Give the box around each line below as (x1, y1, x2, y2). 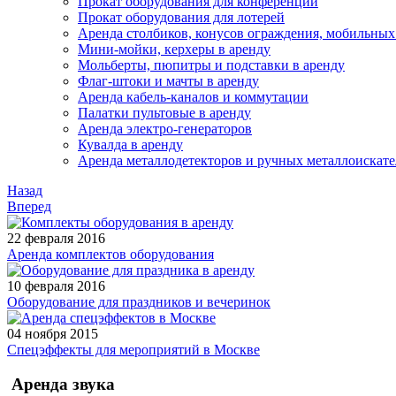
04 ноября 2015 (7, 325, 98, 341)
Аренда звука (7, 374, 115, 393)
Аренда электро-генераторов (78, 120, 252, 136)
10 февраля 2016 (7, 278, 105, 293)
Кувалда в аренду (78, 136, 183, 152)
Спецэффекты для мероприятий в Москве (7, 341, 260, 357)
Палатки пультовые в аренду (78, 104, 251, 120)
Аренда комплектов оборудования (7, 246, 214, 262)
